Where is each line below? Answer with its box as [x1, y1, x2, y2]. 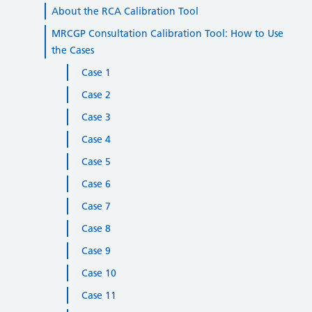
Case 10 [81, 267, 116, 279]
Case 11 [81, 289, 116, 302]
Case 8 [81, 222, 111, 235]
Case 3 [81, 111, 111, 123]
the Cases [52, 44, 94, 56]
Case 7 [81, 200, 111, 212]
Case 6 [81, 178, 111, 190]
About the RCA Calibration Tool [52, 5, 198, 17]
